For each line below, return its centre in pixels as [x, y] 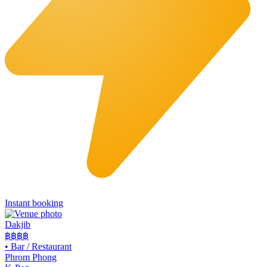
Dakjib [18, 224]
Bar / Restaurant [41, 246]
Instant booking [34, 203]
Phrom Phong [31, 257]
